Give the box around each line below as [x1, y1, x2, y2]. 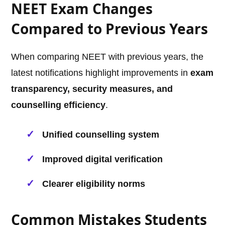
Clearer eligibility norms [42, 179, 146, 189]
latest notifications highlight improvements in [11, 68, 191, 78]
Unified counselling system [42, 130, 160, 140]
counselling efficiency [11, 100, 106, 110]
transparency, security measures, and [11, 84, 173, 94]
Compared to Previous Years [11, 19, 208, 39]
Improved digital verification [42, 154, 163, 165]
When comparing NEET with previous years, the [11, 52, 204, 62]
